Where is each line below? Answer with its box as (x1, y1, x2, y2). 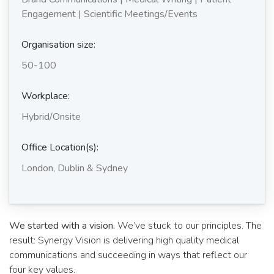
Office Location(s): (21, 141, 98, 154)
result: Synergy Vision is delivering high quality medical (9, 234, 239, 247)
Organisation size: (21, 38, 95, 51)
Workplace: (21, 89, 70, 103)
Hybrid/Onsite (21, 110, 81, 124)
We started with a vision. (9, 219, 115, 232)
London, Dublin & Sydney (21, 161, 128, 175)
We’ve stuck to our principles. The (115, 219, 262, 232)
